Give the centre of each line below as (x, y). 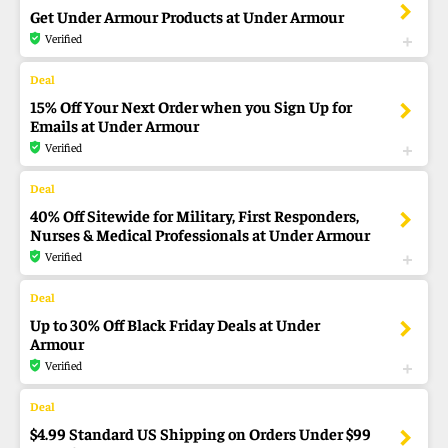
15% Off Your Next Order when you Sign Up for (191, 106)
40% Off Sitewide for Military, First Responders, (194, 215)
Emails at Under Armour (114, 125)
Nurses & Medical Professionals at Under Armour (200, 234)
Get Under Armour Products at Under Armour (187, 16)
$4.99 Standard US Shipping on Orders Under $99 (200, 433)
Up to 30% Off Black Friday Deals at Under (175, 324)
